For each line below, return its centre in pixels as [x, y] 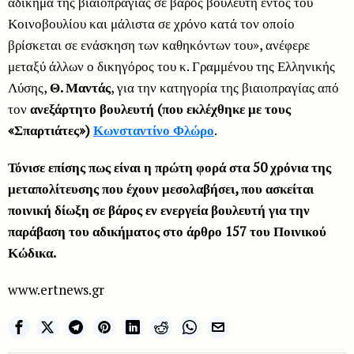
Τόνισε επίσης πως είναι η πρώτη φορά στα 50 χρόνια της [169, 168]
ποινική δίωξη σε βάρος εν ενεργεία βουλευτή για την [159, 210]
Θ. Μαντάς [80, 88]
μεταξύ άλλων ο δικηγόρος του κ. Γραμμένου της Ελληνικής [171, 66]
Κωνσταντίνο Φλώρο [154, 130]
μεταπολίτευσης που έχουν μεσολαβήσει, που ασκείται [161, 189]
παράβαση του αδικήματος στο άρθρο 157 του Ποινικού [167, 232]
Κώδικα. [32, 253]
